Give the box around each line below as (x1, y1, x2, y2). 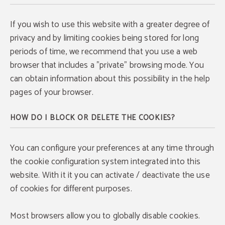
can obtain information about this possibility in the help (10, 72, 210, 86)
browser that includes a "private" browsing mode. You (10, 58, 204, 72)
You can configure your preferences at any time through (10, 141, 214, 155)
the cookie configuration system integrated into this (10, 155, 200, 169)
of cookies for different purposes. (10, 182, 132, 196)
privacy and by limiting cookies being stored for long (10, 31, 199, 45)
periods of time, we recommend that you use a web (10, 45, 198, 59)
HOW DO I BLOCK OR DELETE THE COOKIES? (10, 111, 175, 124)
